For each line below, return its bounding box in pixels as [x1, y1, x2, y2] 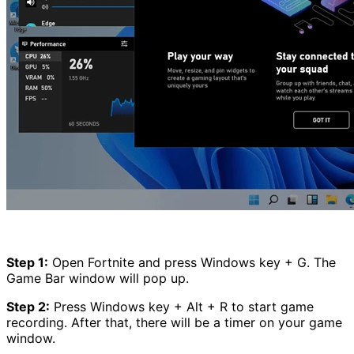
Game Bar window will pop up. [6, 270, 189, 287]
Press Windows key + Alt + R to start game [50, 299, 314, 315]
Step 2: [6, 299, 50, 315]
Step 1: [6, 254, 48, 271]
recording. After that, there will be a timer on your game [6, 314, 342, 331]
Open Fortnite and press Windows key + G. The [48, 254, 336, 271]
